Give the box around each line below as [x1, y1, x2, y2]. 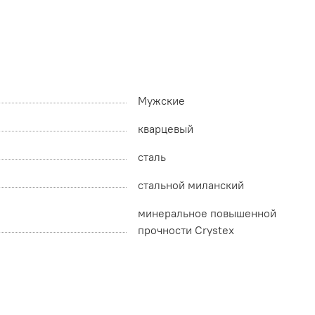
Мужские [138, 94, 185, 108]
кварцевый [138, 122, 193, 136]
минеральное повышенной [138, 206, 276, 221]
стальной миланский [138, 178, 244, 193]
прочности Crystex [138, 223, 234, 238]
